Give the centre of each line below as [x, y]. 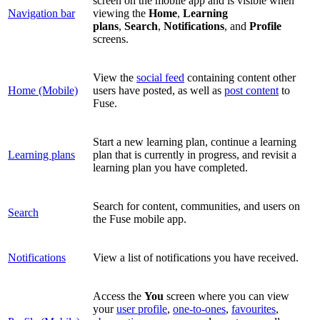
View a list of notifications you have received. [197, 257]
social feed [160, 77]
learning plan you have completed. [170, 167]
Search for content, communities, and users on [196, 206]
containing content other [240, 77]
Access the [119, 296]
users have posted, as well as [159, 90]
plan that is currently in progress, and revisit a [195, 154]
